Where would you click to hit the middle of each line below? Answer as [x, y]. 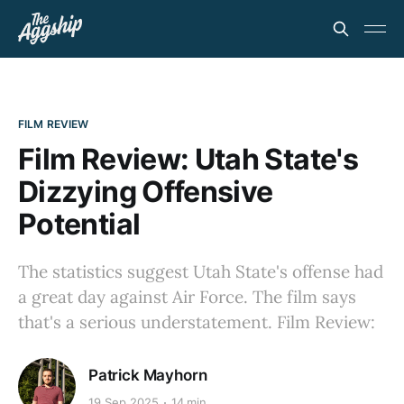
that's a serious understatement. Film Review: [197, 322]
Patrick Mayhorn [148, 375]
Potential [79, 224]
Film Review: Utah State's [188, 159]
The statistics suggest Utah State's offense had [201, 271]
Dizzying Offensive [146, 192]
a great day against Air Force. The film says [187, 297]
